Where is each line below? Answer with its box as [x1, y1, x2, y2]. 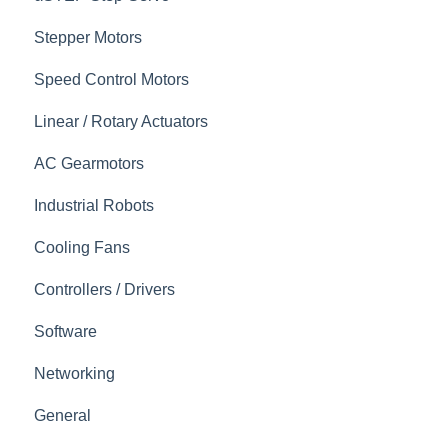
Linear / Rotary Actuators [34, 112, 208, 130]
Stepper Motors [34, 28, 142, 46]
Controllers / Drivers [34, 280, 175, 298]
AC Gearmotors [34, 154, 144, 172]
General [34, 406, 91, 424]
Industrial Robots [34, 196, 154, 214]
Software [34, 322, 97, 340]
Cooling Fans [34, 238, 130, 256]
